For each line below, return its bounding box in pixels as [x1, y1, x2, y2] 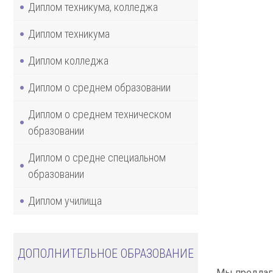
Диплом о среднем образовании [28, 80, 171, 94]
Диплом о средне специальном [28, 151, 166, 164]
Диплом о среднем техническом [28, 107, 171, 121]
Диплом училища [28, 194, 102, 207]
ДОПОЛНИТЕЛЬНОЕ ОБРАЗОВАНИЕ [17, 246, 194, 261]
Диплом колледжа [28, 54, 108, 67]
